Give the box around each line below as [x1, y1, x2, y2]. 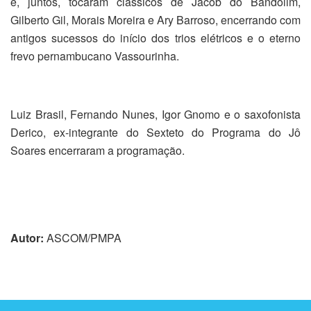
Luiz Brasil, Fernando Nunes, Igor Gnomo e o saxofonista [10, 106, 301, 122]
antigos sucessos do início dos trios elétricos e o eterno [10, 29, 301, 46]
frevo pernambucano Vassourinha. [10, 47, 179, 64]
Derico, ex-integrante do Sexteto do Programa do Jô [10, 124, 301, 140]
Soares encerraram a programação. [10, 142, 185, 158]
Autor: [10, 229, 44, 246]
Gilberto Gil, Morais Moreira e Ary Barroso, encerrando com [10, 11, 301, 28]
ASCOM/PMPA [44, 229, 121, 246]
